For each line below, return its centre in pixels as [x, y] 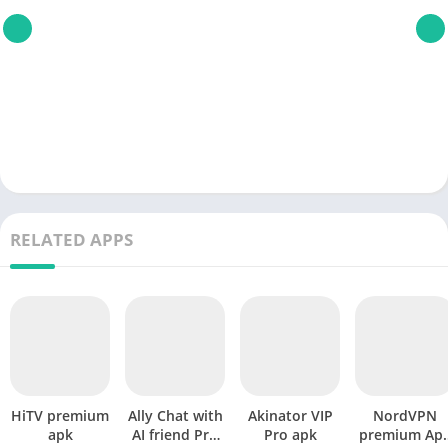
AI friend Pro [175, 435]
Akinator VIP [290, 416]
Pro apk [290, 435]
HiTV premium [60, 416]
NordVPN [405, 416]
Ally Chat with [175, 416]
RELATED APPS [71, 240]
